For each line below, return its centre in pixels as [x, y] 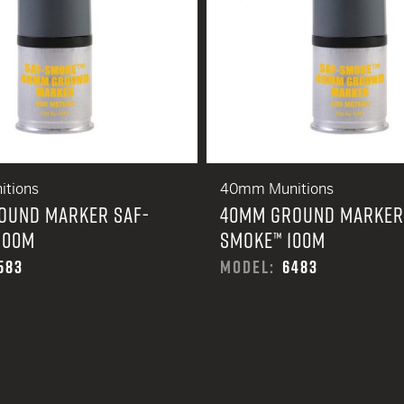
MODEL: [248, 267]
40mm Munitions [277, 189]
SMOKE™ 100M [273, 240]
